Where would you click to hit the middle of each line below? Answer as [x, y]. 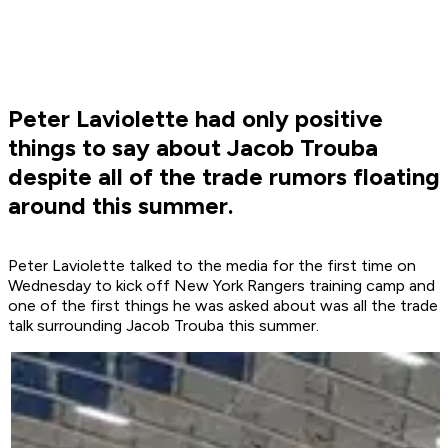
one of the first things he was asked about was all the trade [223, 306]
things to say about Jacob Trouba [193, 148]
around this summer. [120, 206]
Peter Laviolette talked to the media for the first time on [212, 266]
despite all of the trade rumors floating [224, 177]
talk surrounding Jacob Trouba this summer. [163, 326]
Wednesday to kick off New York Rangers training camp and [221, 286]
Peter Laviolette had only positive [195, 119]
